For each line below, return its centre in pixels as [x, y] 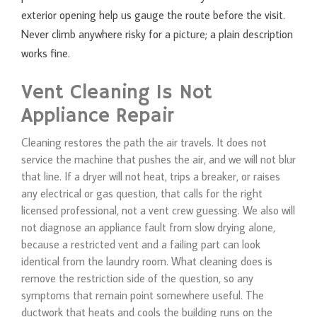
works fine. [46, 53]
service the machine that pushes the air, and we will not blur [158, 159]
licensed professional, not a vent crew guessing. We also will [158, 210]
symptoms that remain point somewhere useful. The [143, 295]
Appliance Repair [97, 116]
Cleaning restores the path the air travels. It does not [144, 142]
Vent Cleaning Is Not [117, 93]
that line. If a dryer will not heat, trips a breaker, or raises [151, 176]
